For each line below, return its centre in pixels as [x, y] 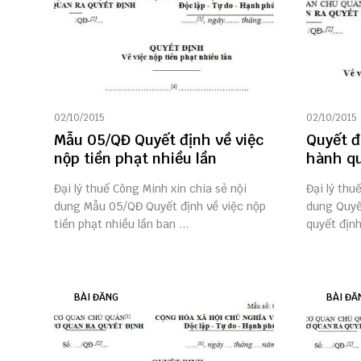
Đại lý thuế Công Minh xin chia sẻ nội [150, 189]
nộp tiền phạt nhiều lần [135, 159]
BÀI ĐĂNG [96, 298]
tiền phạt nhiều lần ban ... [121, 224]
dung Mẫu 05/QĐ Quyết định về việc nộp [160, 207]
